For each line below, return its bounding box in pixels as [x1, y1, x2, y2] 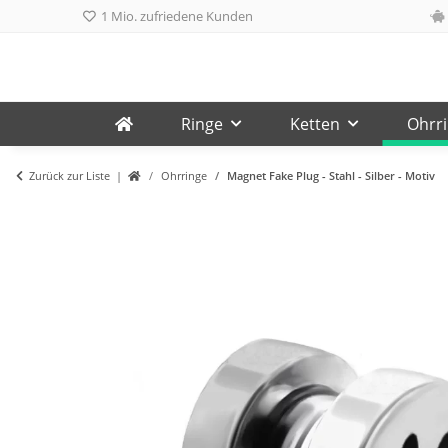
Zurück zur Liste [29, 167, 110, 183]
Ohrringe [161, 167, 207, 183]
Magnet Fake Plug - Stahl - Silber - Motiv [227, 167, 435, 183]
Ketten [289, 113, 340, 136]
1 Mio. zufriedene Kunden [98, 7, 253, 25]
